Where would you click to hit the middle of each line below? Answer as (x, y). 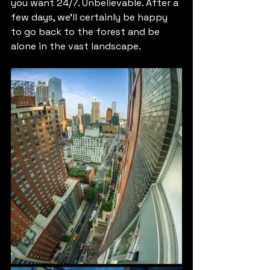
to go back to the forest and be (86, 32)
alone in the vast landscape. (76, 46)
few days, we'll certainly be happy (90, 17)
